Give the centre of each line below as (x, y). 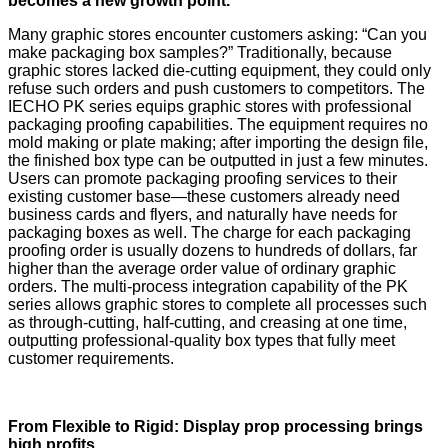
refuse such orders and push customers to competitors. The (216, 89)
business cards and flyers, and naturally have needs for (202, 215)
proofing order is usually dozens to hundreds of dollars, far (212, 251)
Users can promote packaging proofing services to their (202, 179)
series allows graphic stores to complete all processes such (217, 305)
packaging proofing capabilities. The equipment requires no (218, 125)
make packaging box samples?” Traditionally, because (200, 53)
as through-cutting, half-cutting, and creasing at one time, (207, 323)
